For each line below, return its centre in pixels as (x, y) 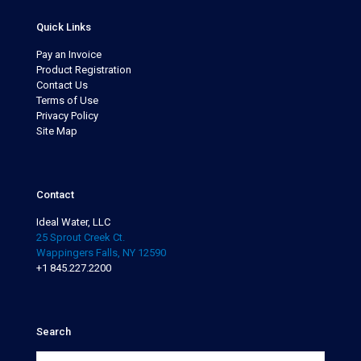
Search (54, 331)
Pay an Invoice (69, 54)
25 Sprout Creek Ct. (81, 237)
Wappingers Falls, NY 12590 (101, 252)
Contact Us (62, 85)
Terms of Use (67, 100)
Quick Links (64, 27)
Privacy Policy (67, 115)
